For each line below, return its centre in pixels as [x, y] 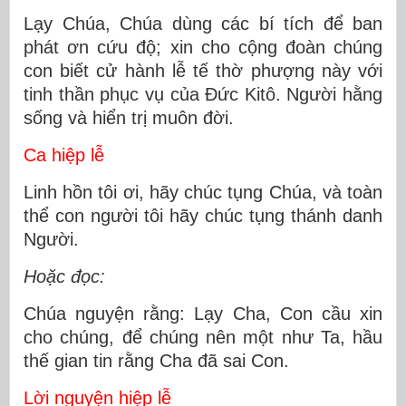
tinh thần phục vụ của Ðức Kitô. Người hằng [203, 94]
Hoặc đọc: [64, 276]
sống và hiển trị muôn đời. [129, 118]
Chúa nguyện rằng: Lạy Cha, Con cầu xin [203, 314]
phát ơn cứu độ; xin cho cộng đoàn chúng [203, 47]
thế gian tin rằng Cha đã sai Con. [156, 361]
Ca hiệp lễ [64, 155]
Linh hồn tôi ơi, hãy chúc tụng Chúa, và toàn [203, 192]
